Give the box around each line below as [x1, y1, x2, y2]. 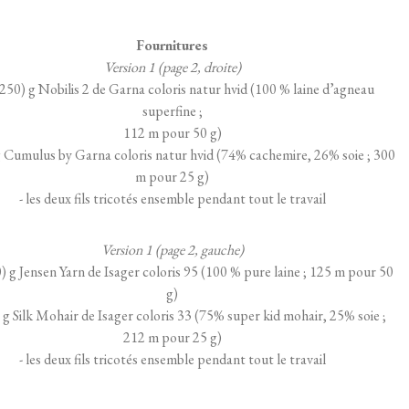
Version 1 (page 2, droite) [103, 57, 241, 77]
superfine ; [142, 100, 203, 121]
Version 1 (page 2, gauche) [100, 239, 244, 259]
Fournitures [136, 35, 209, 55]
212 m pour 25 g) [122, 327, 222, 347]
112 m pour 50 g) [122, 122, 222, 142]
